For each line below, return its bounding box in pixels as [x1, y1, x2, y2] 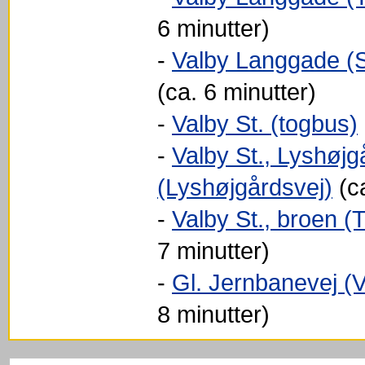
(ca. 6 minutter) [157, 78, 316, 105]
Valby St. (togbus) [172, 110, 358, 137]
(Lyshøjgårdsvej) [157, 174, 332, 200]
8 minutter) [157, 301, 270, 328]
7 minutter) [157, 237, 270, 264]
